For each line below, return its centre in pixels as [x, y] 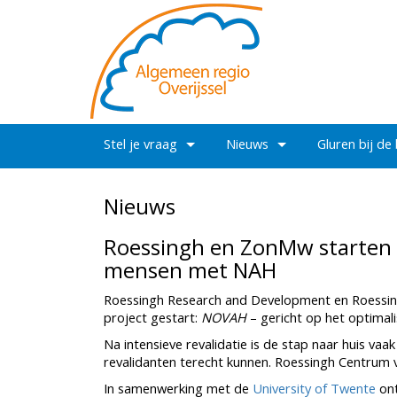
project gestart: [152, 317]
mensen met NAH [190, 270]
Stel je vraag [140, 144]
